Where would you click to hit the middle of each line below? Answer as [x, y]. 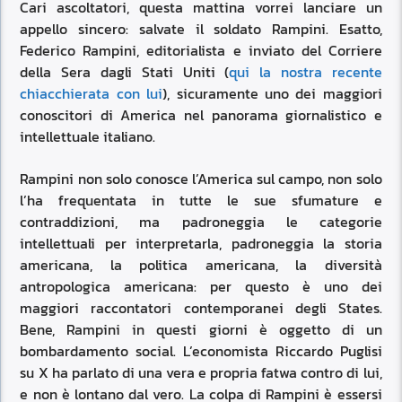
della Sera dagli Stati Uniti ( [125, 72]
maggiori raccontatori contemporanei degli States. [201, 307]
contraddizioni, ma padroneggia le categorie [201, 221]
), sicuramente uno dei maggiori [272, 94]
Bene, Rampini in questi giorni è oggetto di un [201, 329]
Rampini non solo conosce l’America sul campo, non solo [201, 178]
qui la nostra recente [306, 72]
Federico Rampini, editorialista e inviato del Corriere [201, 51]
